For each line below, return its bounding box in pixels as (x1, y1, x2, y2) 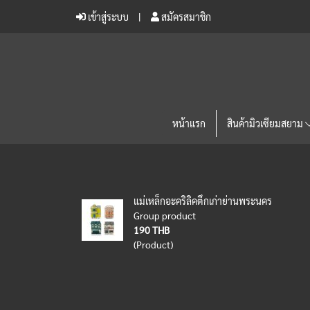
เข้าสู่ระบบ (86, 10, 129, 23)
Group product (134, 209, 196, 221)
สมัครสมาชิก (159, 10, 212, 23)
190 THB (134, 224, 170, 236)
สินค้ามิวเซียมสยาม (227, 117, 305, 129)
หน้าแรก (172, 117, 206, 129)
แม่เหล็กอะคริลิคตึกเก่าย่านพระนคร (134, 194, 272, 207)
